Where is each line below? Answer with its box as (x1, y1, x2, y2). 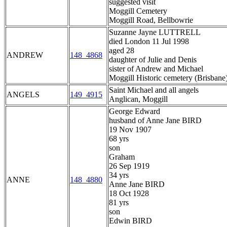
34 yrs (109, 171, 129, 180)
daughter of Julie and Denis (109, 55, 197, 64)
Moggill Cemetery (109, 7, 167, 16)
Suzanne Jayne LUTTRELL (109, 28, 201, 37)
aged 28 (109, 46, 134, 55)
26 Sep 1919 (109, 162, 149, 171)
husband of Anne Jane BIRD (109, 116, 202, 125)
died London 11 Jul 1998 (109, 37, 189, 46)
